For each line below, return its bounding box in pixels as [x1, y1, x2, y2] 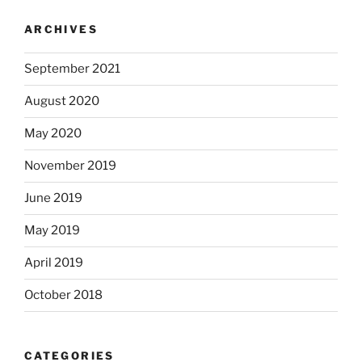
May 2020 [24, 126, 82, 141]
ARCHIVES [24, 23, 98, 36]
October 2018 [24, 288, 103, 303]
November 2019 [24, 158, 116, 174]
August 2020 [24, 94, 99, 109]
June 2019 [24, 191, 82, 206]
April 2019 [24, 255, 83, 271]
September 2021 [24, 61, 120, 77]
